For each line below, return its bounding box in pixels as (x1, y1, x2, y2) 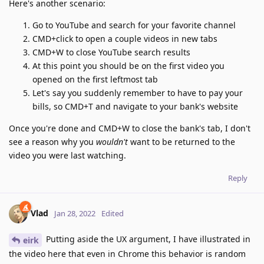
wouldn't (96, 136, 128, 147)
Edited (101, 207, 124, 219)
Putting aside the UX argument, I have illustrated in (44, 233, 250, 245)
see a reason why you (9, 136, 96, 147)
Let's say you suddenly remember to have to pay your (32, 87, 243, 98)
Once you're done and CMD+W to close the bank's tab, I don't (9, 122, 250, 134)
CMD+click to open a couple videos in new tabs (32, 32, 217, 44)
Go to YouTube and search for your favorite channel (32, 19, 236, 31)
